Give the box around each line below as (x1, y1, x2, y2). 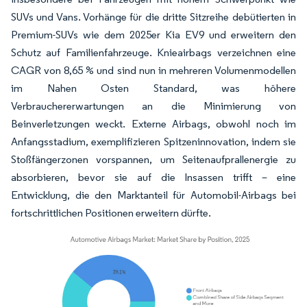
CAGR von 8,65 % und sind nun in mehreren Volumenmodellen (11, 63, 296, 77)
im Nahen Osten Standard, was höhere (11, 81, 296, 95)
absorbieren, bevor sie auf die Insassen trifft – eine (11, 170, 296, 184)
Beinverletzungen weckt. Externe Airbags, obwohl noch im (11, 116, 296, 130)
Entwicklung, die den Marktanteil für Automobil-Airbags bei (11, 188, 296, 201)
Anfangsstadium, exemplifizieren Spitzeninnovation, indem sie (11, 134, 296, 148)
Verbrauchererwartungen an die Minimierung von (11, 99, 296, 112)
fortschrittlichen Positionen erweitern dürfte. (11, 206, 211, 219)
